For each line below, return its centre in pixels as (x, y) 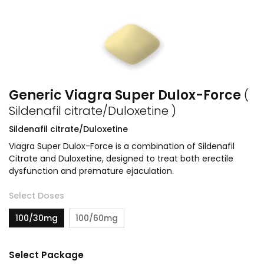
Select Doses (37, 196)
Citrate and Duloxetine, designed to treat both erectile (121, 159)
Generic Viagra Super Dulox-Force (126, 95)
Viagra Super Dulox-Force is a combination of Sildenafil (122, 146)
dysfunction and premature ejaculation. (91, 171)
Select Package (46, 255)
